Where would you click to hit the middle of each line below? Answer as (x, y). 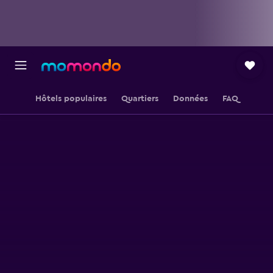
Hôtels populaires (71, 99)
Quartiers (140, 99)
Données (190, 99)
